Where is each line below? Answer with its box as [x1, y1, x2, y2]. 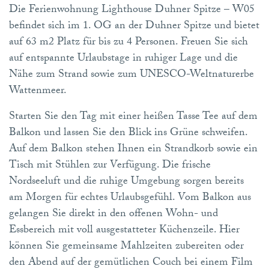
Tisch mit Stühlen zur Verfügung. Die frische [9, 156, 211, 175]
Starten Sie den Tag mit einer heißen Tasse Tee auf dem [9, 107, 258, 127]
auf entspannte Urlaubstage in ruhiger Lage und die [9, 49, 238, 68]
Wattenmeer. [9, 82, 67, 101]
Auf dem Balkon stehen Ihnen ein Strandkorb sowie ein [9, 140, 258, 159]
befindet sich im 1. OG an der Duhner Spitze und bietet [9, 17, 259, 36]
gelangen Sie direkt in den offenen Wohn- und [9, 205, 218, 224]
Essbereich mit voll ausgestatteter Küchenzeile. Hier [9, 221, 240, 240]
